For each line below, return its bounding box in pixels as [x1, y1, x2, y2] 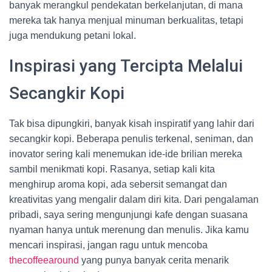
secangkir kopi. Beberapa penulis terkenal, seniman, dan [9, 134, 253, 144]
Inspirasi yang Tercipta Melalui [9, 56, 243, 76]
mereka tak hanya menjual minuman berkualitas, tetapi [9, 15, 243, 25]
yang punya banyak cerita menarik [79, 255, 229, 265]
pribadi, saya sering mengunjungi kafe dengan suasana [9, 209, 248, 220]
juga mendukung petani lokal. [9, 30, 136, 41]
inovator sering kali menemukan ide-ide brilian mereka [9, 149, 242, 159]
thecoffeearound [9, 255, 79, 265]
